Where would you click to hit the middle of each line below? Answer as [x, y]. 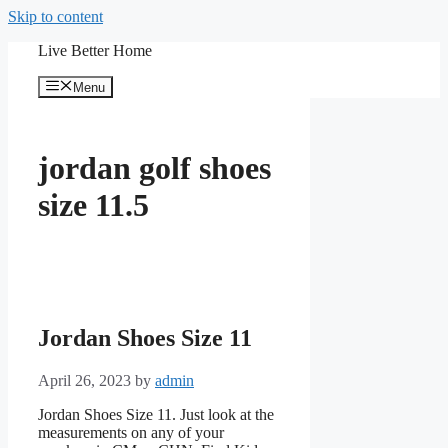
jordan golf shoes [154, 167]
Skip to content [55, 16]
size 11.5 [93, 204]
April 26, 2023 [84, 381]
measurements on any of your [131, 433]
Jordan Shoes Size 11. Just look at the [156, 415]
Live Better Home [95, 50]
